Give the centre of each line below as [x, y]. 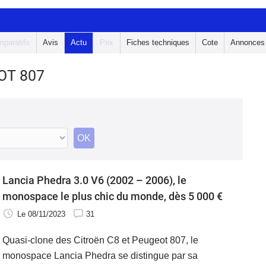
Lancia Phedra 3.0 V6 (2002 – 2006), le [94, 180]
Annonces [248, 42]
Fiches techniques [158, 42]
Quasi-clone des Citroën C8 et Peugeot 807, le [100, 240]
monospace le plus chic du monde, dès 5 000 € [113, 196]
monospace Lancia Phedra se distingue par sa [100, 256]
